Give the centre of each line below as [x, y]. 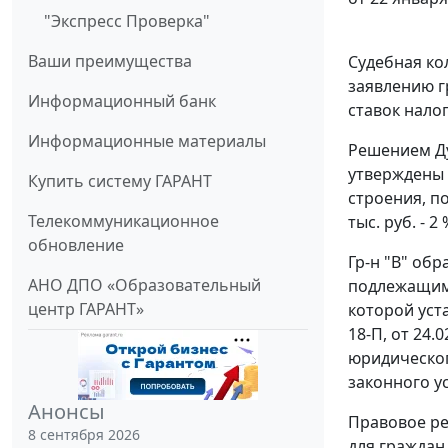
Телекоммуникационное [123, 220]
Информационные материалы [147, 140]
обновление [76, 244]
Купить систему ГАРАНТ [120, 180]
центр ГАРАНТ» [86, 308]
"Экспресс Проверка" [127, 20]
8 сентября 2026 [84, 434]
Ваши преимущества [110, 60]
